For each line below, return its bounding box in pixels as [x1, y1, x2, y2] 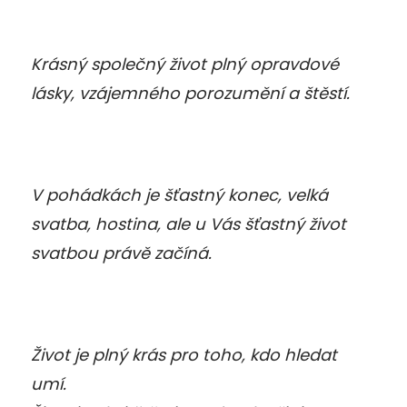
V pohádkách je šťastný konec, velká [31, 183, 328, 206]
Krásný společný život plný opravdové [31, 52, 339, 75]
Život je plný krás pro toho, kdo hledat [31, 342, 337, 366]
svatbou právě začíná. [31, 241, 212, 264]
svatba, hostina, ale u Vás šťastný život [31, 212, 346, 235]
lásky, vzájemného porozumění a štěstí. [31, 81, 350, 104]
